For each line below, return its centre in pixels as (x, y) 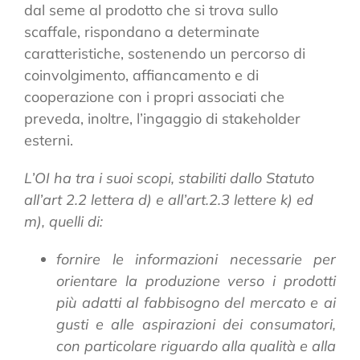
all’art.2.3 (199, 199)
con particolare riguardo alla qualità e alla (196, 346)
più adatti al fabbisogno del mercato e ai (196, 302)
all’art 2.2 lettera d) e (96, 199)
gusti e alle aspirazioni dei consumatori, (196, 324)
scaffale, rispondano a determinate (142, 31)
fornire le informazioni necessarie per (196, 259)
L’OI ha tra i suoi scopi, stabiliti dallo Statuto (169, 178)
